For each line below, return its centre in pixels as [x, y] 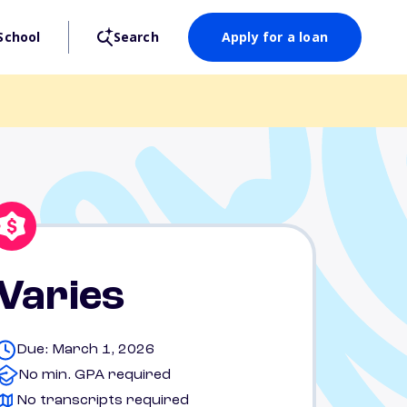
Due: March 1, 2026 [85, 350]
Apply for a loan [274, 37]
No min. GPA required [94, 375]
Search [136, 37]
